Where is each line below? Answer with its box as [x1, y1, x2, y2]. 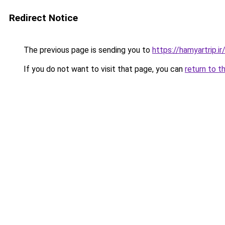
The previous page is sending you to [22, 45, 152, 55]
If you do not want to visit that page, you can [22, 64, 185, 74]
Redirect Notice [9, 12, 78, 24]
